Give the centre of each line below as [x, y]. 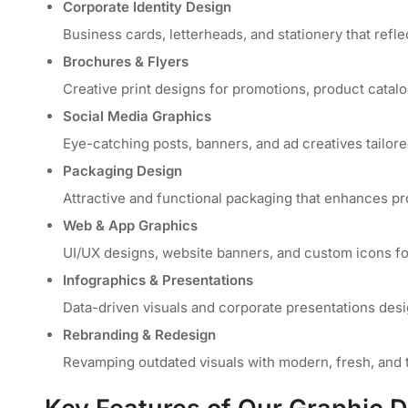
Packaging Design [122, 170]
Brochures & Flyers [126, 61]
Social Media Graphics [137, 116]
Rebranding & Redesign [139, 334]
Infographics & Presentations [158, 280]
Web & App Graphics [130, 225]
